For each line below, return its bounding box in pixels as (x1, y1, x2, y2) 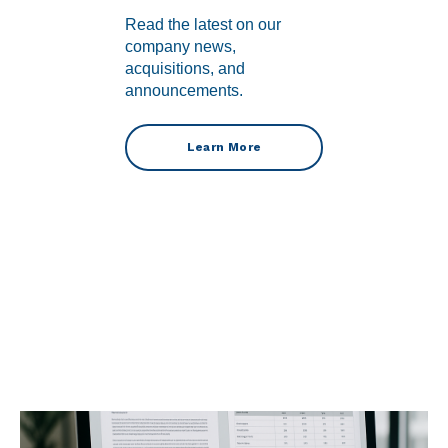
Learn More (186, 140, 262, 155)
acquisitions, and (124, 60, 245, 78)
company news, (124, 38, 236, 56)
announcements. (124, 82, 243, 100)
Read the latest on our (124, 16, 281, 34)
